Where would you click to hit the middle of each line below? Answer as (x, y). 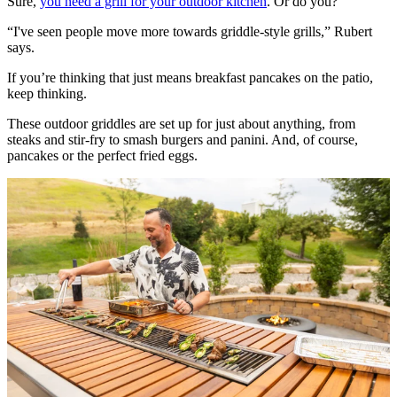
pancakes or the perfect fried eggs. (102, 155)
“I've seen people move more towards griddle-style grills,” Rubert (190, 31)
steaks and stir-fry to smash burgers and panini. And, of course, (183, 139)
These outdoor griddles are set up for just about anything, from (181, 123)
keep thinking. (47, 93)
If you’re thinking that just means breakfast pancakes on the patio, (190, 77)
